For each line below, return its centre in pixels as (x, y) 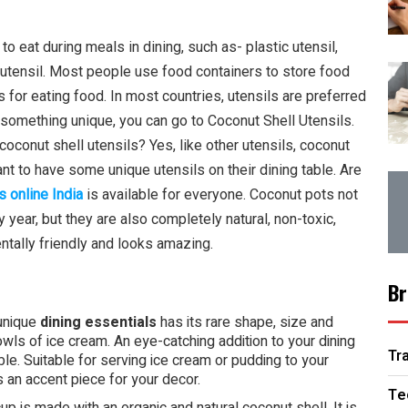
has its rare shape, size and (247, 322)
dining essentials (100, 322)
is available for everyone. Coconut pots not (222, 194)
